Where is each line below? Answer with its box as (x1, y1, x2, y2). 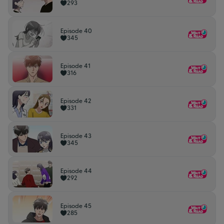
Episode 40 (60, 27, 92, 34)
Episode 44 (60, 167, 92, 174)
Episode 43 (60, 132, 91, 139)
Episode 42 (60, 97, 91, 104)
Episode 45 (60, 202, 91, 209)
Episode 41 (60, 62, 90, 69)
